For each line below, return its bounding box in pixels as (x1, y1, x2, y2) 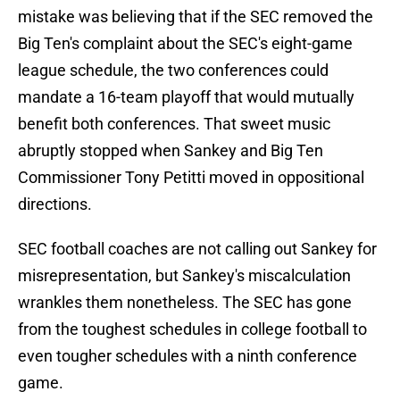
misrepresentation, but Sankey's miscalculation (18, 266, 351, 286)
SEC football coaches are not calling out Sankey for (18, 239, 377, 259)
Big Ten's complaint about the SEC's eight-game (18, 34, 353, 54)
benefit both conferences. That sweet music (18, 114, 330, 134)
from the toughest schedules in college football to (18, 320, 367, 339)
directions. (18, 195, 92, 214)
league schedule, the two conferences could (18, 61, 329, 80)
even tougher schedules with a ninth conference (18, 346, 357, 366)
